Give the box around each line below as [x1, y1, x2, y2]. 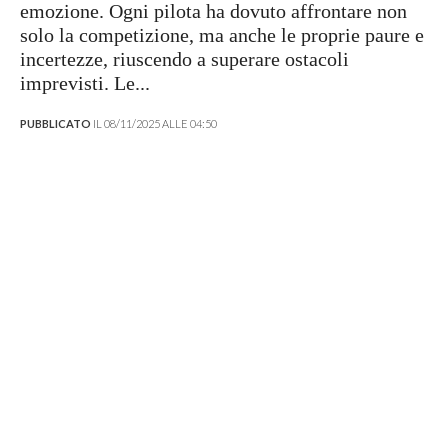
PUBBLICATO [20, 116, 91, 130]
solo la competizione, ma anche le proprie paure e [20, 23, 424, 46]
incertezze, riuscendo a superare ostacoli [20, 47, 349, 70]
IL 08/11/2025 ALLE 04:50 [91, 116, 217, 130]
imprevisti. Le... [20, 71, 150, 94]
